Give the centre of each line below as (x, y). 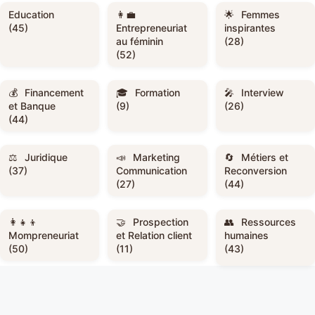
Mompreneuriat (44, 235)
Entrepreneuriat (152, 27)
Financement (54, 92)
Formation (158, 92)
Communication (152, 170)
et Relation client (154, 235)
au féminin (140, 41)
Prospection (161, 221)
